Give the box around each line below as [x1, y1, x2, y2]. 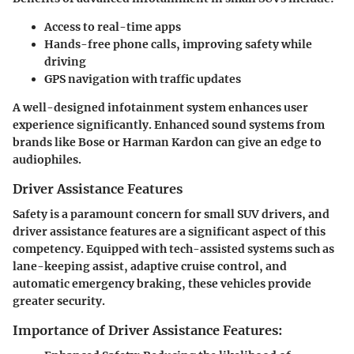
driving [44, 54, 86, 69]
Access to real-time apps [44, 19, 181, 34]
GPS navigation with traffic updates [44, 71, 241, 86]
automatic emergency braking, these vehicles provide [13, 276, 311, 291]
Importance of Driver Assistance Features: [13, 322, 283, 338]
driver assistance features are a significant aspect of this [13, 224, 326, 239]
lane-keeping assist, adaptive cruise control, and [13, 258, 287, 273]
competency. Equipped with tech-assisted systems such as [13, 241, 334, 256]
